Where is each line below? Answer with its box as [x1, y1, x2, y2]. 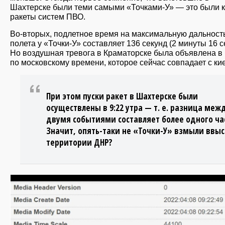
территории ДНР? [46, 137, 113, 149]
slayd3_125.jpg [10, 175, 68, 189]
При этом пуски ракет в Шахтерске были [46, 90, 198, 102]
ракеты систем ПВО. [10, 12, 85, 21]
